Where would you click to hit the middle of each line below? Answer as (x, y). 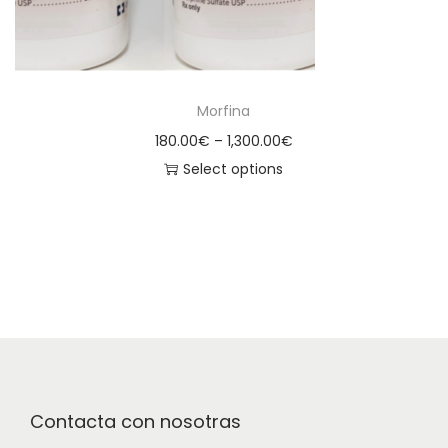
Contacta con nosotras (135, 421)
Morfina (224, 111)
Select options (233, 169)
